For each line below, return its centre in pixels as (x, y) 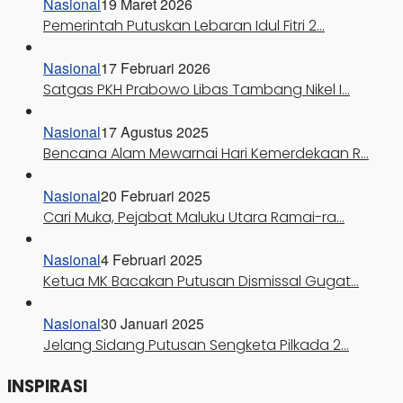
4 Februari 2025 (152, 260)
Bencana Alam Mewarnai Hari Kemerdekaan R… (206, 154)
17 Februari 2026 (156, 68)
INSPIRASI (47, 386)
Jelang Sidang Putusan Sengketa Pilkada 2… (196, 345)
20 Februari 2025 (156, 196)
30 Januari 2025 (152, 324)
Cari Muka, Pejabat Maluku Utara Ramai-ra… (194, 218)
